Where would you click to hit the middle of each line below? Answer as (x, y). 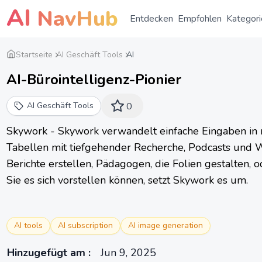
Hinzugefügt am (46, 253)
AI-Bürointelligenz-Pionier (94, 80)
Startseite (34, 55)
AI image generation (166, 225)
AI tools (28, 225)
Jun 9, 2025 (128, 253)
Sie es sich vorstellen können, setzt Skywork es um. (127, 180)
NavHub (75, 19)
